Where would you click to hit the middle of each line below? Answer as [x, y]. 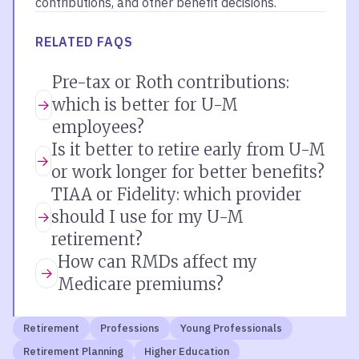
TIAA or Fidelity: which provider [177, 194]
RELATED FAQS [84, 42]
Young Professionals [231, 328]
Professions [130, 328]
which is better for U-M [145, 105]
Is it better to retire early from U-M [188, 149]
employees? [98, 127]
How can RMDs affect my [158, 262]
